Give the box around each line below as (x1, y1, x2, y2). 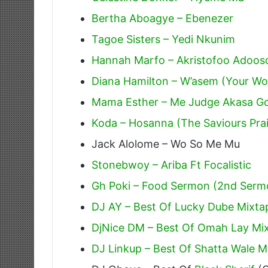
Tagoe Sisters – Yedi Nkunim (92, 32, 235, 45)
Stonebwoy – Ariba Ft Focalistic (92, 158, 251, 171)
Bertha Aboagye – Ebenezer (92, 11, 233, 25)
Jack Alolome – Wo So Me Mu (92, 137, 240, 150)
